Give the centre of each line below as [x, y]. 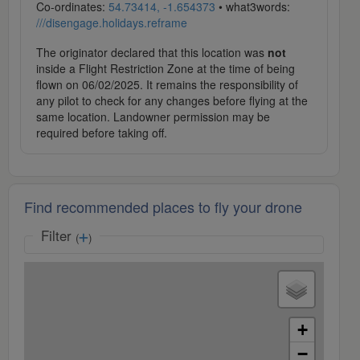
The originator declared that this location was [152, 53]
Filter [58, 236]
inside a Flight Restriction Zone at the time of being [166, 69]
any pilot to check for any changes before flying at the [172, 101]
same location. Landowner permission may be [153, 117]
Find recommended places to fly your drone [163, 207]
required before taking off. [102, 133]
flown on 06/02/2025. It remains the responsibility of [167, 85]
